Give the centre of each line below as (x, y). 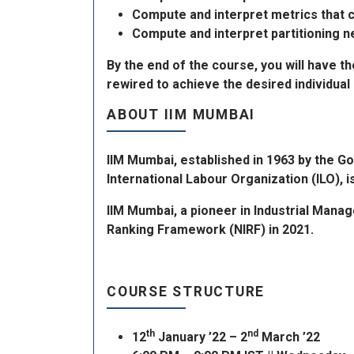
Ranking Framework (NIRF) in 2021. (210, 230)
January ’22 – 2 (201, 337)
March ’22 (289, 337)
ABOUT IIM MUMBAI (181, 114)
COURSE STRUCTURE (186, 292)
